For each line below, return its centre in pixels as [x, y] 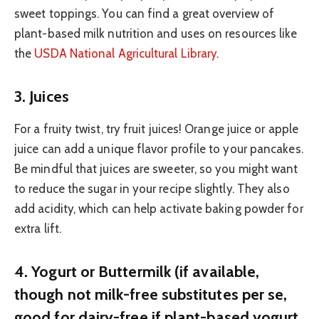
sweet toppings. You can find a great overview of [145, 14]
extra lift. [38, 229]
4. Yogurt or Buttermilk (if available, [137, 271]
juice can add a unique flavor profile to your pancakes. [159, 149]
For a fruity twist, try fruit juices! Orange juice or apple [157, 129]
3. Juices [42, 96]
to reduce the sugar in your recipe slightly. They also [152, 189]
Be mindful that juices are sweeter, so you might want [156, 169]
